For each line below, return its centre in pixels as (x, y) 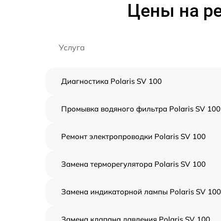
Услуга (72, 47)
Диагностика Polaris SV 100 (111, 81)
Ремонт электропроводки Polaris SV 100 (133, 136)
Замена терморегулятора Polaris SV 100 (133, 164)
